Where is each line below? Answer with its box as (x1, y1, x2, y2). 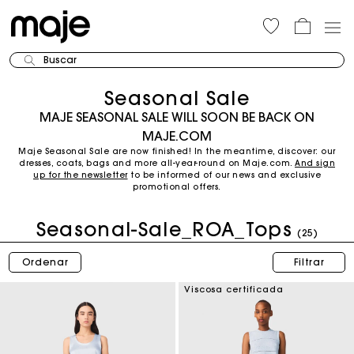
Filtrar (293, 256, 325, 268)
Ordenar (21, 256, 69, 268)
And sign (295, 158, 335, 168)
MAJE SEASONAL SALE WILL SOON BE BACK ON (40, 109, 314, 125)
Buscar (43, 54, 77, 66)
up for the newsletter (33, 170, 128, 180)
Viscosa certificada (184, 284, 284, 295)
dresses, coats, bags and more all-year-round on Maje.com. (19, 158, 295, 168)
